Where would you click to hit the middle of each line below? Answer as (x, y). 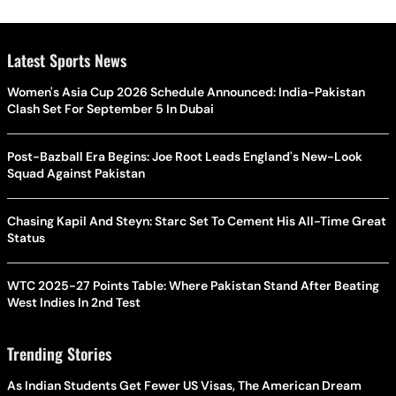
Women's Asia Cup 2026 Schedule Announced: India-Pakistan (186, 92)
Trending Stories (59, 354)
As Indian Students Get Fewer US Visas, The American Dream (184, 386)
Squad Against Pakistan (76, 174)
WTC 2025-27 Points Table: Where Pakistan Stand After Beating (193, 286)
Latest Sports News (67, 61)
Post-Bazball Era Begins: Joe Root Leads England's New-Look (185, 157)
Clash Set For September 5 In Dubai (110, 109)
